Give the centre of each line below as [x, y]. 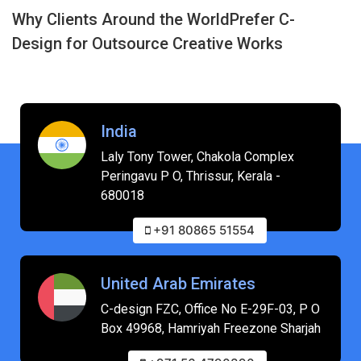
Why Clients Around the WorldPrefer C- [154, 19]
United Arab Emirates [178, 283]
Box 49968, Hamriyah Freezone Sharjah [211, 328]
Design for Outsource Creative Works [147, 43]
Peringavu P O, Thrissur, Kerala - [191, 176]
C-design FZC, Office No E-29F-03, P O [211, 309]
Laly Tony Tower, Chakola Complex [198, 156]
